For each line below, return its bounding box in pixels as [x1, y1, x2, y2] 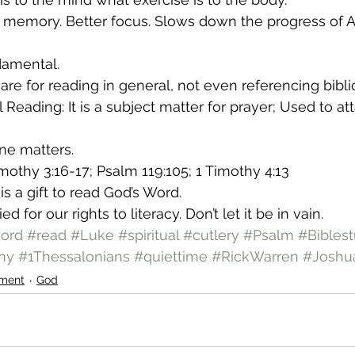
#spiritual [118, 227, 179, 244]
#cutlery [183, 227, 239, 244]
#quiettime [134, 248, 208, 265]
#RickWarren [212, 248, 299, 265]
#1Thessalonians [18, 248, 130, 265]
